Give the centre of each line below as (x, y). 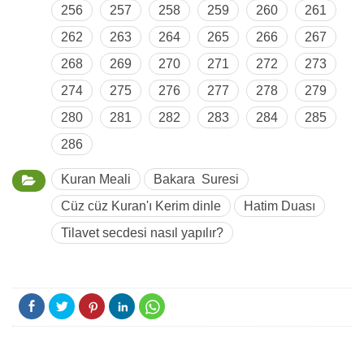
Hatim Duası (279, 206)
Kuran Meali (96, 179)
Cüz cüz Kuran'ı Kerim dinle (141, 206)
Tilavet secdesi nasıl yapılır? (142, 233)
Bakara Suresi (196, 179)
